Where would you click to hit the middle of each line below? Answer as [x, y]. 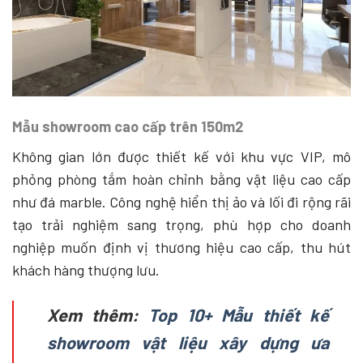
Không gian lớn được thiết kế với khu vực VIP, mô [181, 157]
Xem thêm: [98, 314]
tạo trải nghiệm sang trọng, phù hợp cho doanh [181, 225]
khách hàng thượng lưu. [86, 270]
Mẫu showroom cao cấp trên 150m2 [128, 127]
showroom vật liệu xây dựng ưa [188, 342]
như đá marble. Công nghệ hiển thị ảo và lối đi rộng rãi [181, 202]
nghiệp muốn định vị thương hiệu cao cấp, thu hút [181, 248]
